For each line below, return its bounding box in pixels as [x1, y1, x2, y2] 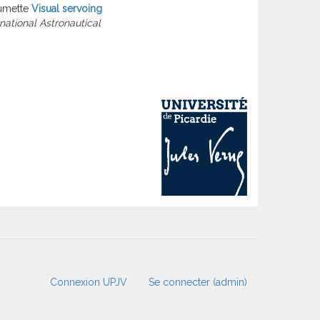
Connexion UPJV [50, 276, 127, 289]
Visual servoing [31, 2, 102, 14]
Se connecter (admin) [149, 276, 247, 289]
